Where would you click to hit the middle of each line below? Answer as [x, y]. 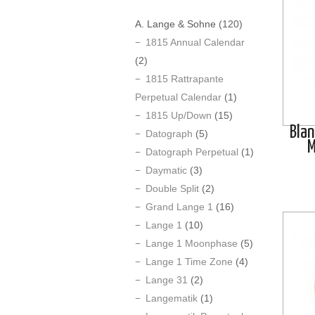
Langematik [172, 298]
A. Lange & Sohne [175, 24]
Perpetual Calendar [178, 97]
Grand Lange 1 [179, 207]
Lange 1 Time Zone [189, 262]
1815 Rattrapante [185, 79]
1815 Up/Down [179, 115]
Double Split [172, 188]
